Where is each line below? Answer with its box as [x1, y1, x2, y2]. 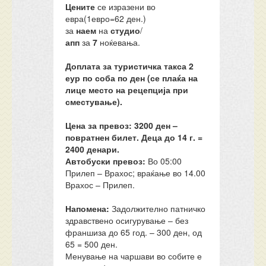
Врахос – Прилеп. [65, 179, 135, 191]
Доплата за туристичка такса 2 [65, 60, 194, 72]
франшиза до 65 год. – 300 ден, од [65, 226, 202, 238]
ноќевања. [97, 36, 141, 48]
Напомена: [65, 202, 110, 214]
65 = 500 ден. [65, 238, 118, 250]
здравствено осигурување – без [65, 214, 189, 226]
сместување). [65, 96, 123, 107]
